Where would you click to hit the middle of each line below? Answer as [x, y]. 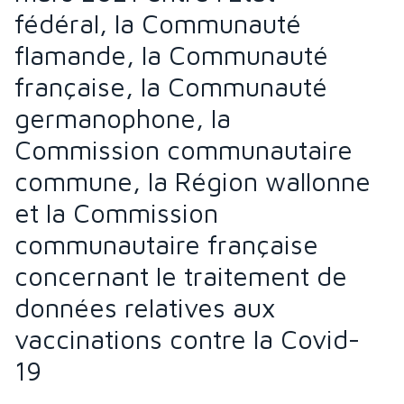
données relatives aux [145, 308]
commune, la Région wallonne [193, 182]
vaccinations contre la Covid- [187, 340]
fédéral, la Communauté [158, 24]
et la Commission [116, 213]
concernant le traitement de [181, 276]
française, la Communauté [171, 87]
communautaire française [166, 245]
